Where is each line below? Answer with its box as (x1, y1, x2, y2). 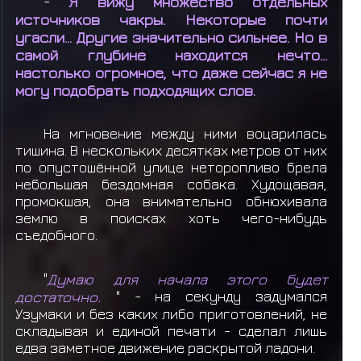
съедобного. (15, 226, 98, 244)
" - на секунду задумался (115, 287, 328, 305)
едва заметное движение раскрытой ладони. (15, 338, 318, 356)
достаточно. (15, 287, 101, 305)
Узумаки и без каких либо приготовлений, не (15, 305, 328, 322)
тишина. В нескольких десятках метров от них (15, 142, 328, 160)
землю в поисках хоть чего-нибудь (15, 210, 328, 227)
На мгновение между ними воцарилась (44, 125, 328, 143)
